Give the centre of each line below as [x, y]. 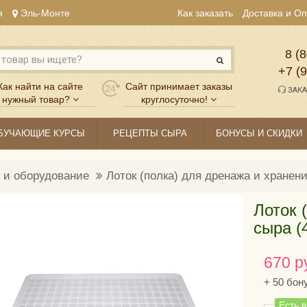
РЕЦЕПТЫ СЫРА [150, 134]
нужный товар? [36, 100]
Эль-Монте [44, 13]
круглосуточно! [175, 100]
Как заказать [205, 13]
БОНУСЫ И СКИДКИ [259, 134]
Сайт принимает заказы [179, 87]
